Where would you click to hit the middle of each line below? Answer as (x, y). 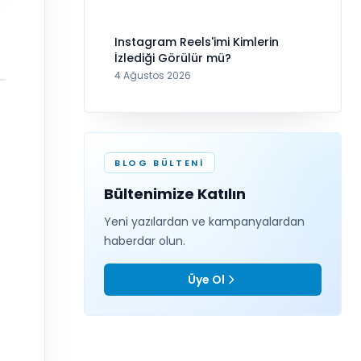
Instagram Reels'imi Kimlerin (197, 41)
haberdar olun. (145, 241)
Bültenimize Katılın (175, 193)
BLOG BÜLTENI (160, 162)
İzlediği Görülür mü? (173, 58)
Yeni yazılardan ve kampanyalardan (204, 221)
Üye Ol (206, 279)
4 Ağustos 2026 (153, 75)
